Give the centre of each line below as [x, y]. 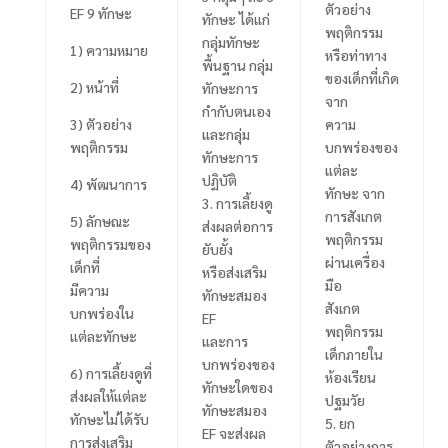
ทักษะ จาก [354, 192]
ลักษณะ [107, 220]
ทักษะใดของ [237, 386]
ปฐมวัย [344, 399]
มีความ [89, 289]
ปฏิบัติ [219, 179]
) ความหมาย [112, 49]
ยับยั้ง [217, 248]
